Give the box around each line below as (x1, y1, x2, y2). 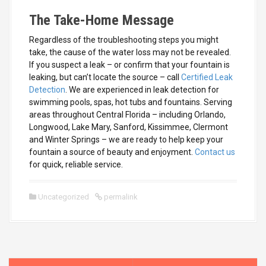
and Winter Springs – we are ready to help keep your (29, 134, 223, 144)
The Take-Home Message (29, 11, 174, 28)
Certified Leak (179, 72, 233, 82)
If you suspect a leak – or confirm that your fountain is (29, 59, 230, 69)
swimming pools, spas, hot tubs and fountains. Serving (29, 97, 232, 107)
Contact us (195, 147, 235, 157)
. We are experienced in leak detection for (65, 84, 219, 94)
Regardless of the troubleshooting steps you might (29, 34, 218, 45)
